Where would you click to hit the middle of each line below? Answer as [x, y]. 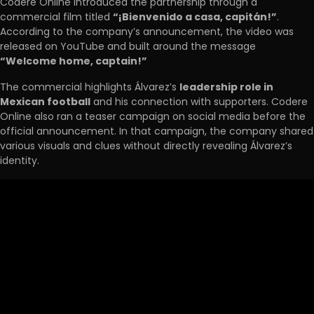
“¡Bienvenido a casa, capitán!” [195, 17]
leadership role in [226, 87]
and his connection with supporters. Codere [199, 102]
